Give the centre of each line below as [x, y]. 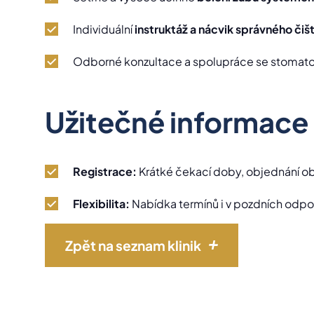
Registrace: [105, 171]
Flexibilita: [101, 203]
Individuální [104, 29]
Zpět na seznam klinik [133, 245]
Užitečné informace [177, 121]
